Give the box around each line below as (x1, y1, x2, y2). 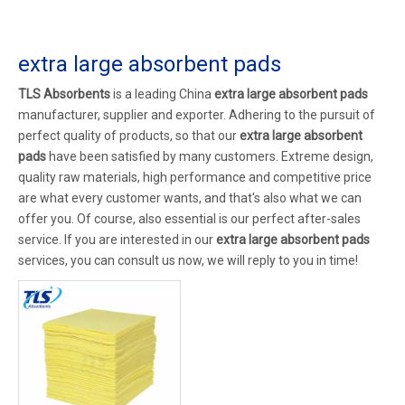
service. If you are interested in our (18, 232, 216, 247)
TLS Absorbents (18, 87, 110, 101)
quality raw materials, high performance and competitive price (18, 170, 372, 184)
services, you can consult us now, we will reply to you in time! (18, 253, 358, 268)
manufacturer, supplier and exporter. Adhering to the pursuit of (18, 108, 375, 122)
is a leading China (110, 87, 214, 101)
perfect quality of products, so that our (18, 128, 240, 143)
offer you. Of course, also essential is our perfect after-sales (18, 212, 361, 226)
